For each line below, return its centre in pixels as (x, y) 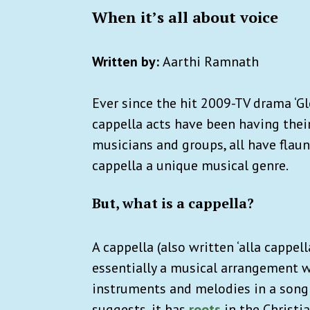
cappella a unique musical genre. (191, 165)
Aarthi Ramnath (211, 61)
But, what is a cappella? (173, 203)
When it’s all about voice (185, 17)
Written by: (127, 61)
